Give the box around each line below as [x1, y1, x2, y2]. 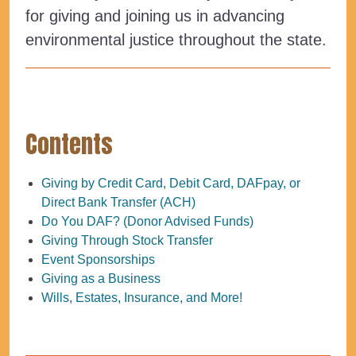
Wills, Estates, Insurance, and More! [41, 290, 242, 304]
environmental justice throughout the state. [25, 30, 327, 48]
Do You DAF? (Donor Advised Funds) [41, 214, 253, 228]
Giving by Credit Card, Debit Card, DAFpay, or [41, 176, 300, 190]
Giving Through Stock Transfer [41, 233, 213, 247]
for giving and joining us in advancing [25, 6, 284, 25]
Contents [25, 126, 113, 162]
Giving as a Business [41, 271, 161, 285]
